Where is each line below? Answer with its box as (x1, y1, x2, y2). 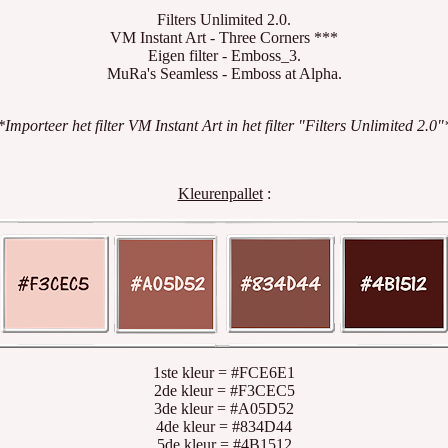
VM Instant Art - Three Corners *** (110, 29, 338, 46)
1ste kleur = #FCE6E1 (153, 364, 295, 381)
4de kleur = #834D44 (156, 418, 292, 435)
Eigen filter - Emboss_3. (147, 47, 301, 64)
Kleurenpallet (177, 185, 263, 202)
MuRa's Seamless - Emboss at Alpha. (106, 65, 342, 82)
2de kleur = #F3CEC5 (153, 382, 295, 399)
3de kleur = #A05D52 (154, 400, 294, 417)
